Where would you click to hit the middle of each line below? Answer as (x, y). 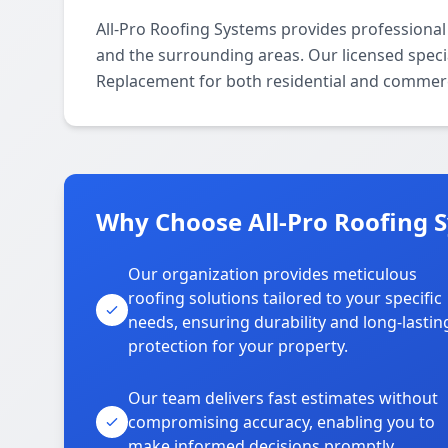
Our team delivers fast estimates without (283, 398)
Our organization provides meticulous (272, 274)
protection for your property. (238, 346)
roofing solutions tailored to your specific (285, 298)
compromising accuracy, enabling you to (281, 422)
